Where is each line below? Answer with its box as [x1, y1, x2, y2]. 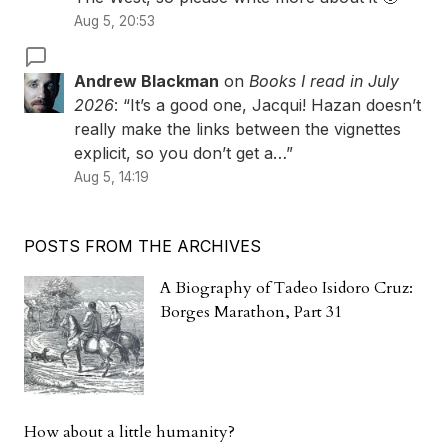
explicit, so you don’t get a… [74, 143, 286, 164]
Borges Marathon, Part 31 [160, 301, 342, 324]
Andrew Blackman [74, 71, 219, 92]
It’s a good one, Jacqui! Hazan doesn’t [130, 95, 421, 116]
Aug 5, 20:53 [74, 12, 155, 29]
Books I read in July [249, 71, 399, 92]
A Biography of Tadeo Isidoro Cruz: [160, 277, 413, 300]
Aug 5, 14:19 [74, 169, 149, 186]
